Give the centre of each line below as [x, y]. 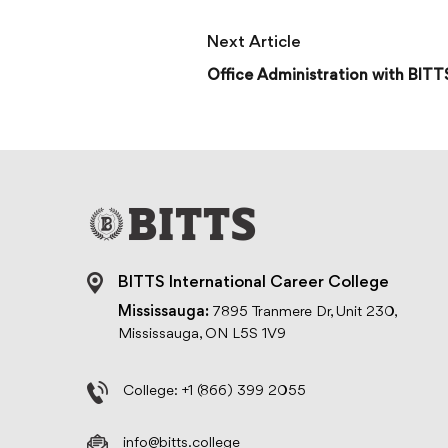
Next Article [254, 43]
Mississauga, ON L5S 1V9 [202, 334]
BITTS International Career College [253, 283]
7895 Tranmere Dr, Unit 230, [302, 312]
